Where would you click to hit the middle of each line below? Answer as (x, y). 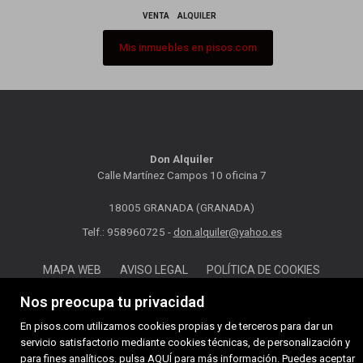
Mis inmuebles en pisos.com (188, 47)
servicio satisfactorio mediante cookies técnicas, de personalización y (185, 342)
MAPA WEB (72, 270)
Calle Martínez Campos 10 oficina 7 (181, 175)
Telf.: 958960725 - (127, 232)
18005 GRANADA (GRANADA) (181, 207)
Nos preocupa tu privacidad (112, 302)
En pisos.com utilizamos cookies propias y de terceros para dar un (177, 326)
